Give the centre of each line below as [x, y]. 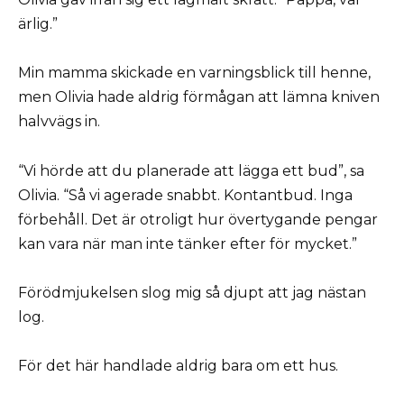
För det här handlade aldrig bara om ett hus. [178, 365]
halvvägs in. [59, 122]
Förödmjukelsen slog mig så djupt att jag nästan [192, 292]
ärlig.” [38, 24]
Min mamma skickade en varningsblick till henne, [194, 73]
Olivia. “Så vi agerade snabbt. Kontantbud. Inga [185, 195]
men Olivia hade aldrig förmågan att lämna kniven [199, 97]
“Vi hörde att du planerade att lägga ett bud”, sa [191, 170]
